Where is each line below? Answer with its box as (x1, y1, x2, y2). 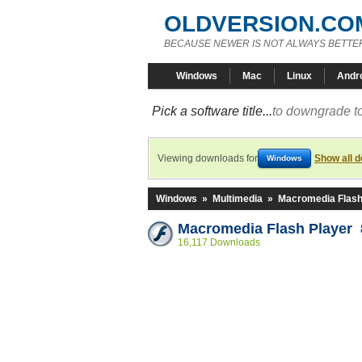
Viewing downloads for (158, 153, 258, 164)
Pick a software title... (152, 104, 272, 118)
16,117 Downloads (178, 237, 260, 248)
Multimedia (213, 193, 263, 204)
